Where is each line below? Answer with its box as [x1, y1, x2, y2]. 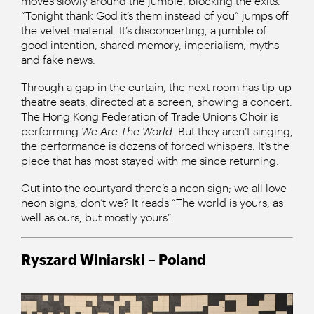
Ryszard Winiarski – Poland [21, 251, 206, 268]
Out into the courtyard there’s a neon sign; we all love [21, 181, 287, 195]
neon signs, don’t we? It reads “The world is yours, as [21, 196, 283, 210]
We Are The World [81, 124, 172, 138]
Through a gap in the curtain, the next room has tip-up [21, 80, 292, 94]
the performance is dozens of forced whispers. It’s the [21, 139, 289, 153]
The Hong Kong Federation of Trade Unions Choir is [21, 109, 278, 123]
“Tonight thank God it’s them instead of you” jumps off [21, 8, 289, 22]
